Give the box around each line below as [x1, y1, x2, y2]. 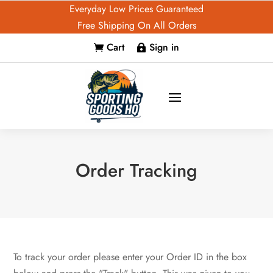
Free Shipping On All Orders [77, 18, 196, 32]
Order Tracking [76, 157, 197, 183]
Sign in [149, 40, 179, 54]
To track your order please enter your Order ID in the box [13, 249, 247, 264]
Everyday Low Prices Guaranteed [69, 2, 204, 16]
